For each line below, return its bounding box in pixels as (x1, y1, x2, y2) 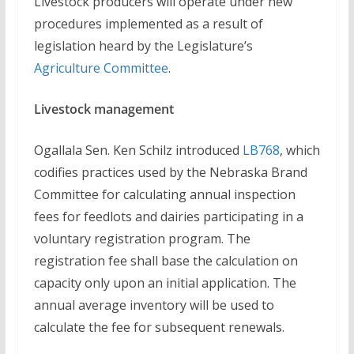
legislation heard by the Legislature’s (33, 37, 253, 55)
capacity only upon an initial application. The (33, 274, 296, 292)
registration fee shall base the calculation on (33, 252, 298, 269)
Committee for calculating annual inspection (33, 186, 296, 203)
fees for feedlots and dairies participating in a (33, 208, 303, 225)
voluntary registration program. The (33, 230, 250, 247)
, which (279, 141, 320, 159)
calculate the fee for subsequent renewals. (33, 318, 284, 336)
